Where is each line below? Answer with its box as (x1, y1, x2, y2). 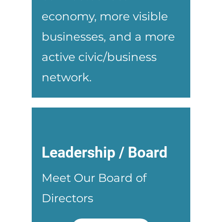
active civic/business (42, 50, 157, 64)
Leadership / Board (42, 143, 167, 161)
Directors (42, 191, 93, 205)
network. (42, 70, 92, 84)
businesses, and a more (42, 29, 175, 44)
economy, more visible (42, 9, 168, 23)
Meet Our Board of (42, 170, 147, 185)
